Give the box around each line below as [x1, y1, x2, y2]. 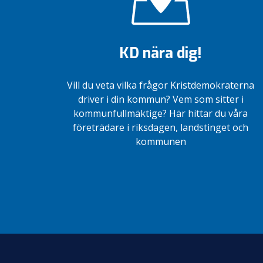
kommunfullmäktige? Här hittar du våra [73, 106, 248, 120]
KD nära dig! [119, 43, 203, 63]
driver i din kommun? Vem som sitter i [77, 92, 244, 106]
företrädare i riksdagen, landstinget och [73, 120, 249, 134]
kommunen [135, 134, 186, 148]
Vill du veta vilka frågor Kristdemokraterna [67, 78, 255, 92]
